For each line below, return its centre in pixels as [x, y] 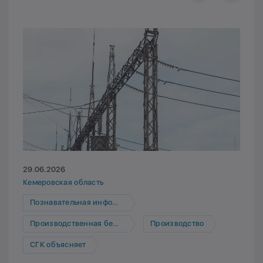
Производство [177, 224]
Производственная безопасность [72, 224]
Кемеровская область [63, 182]
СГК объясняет [58, 245]
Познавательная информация [71, 203]
